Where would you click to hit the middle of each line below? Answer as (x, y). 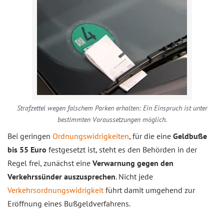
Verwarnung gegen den (133, 163)
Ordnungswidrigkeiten (91, 136)
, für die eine (151, 136)
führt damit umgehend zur (149, 190)
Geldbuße (190, 136)
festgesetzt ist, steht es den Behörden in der (122, 149)
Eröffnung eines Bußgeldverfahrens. (69, 203)
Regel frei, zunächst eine (50, 163)
